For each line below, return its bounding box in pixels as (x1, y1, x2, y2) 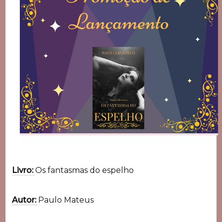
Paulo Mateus (38, 195, 94, 205)
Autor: (11, 195, 38, 205)
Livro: (11, 166, 35, 175)
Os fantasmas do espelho (35, 166, 134, 175)
